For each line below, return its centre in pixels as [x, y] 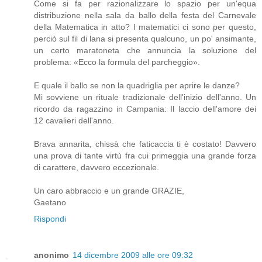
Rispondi [50, 219]
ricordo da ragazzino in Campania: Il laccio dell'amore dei [145, 109]
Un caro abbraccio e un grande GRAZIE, [109, 191]
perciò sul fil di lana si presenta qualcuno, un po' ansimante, [145, 39]
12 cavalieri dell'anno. [74, 121]
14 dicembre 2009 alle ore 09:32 [133, 255]
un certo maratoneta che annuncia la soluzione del [145, 51]
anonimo [51, 255]
